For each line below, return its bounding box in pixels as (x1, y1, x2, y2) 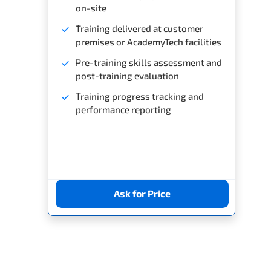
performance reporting (76, 103, 171, 115)
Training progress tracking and (76, 90, 204, 102)
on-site (76, 2, 106, 13)
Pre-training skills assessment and (76, 56, 222, 68)
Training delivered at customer (76, 22, 203, 34)
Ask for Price (114, 188, 171, 200)
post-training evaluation (76, 70, 179, 81)
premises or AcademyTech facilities (76, 36, 221, 47)
